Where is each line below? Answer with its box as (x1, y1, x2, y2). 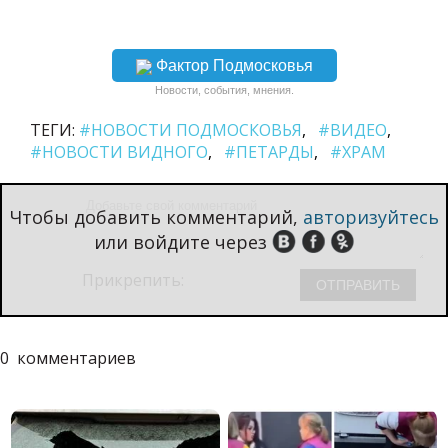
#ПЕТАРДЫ (224, 141, 314, 164)
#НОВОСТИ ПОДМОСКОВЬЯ (79, 119, 302, 142)
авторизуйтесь (302, 205, 439, 230)
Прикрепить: (82, 269, 188, 292)
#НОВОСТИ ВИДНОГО (30, 141, 208, 164)
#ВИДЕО (318, 119, 387, 142)
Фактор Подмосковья (155, 57, 313, 75)
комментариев (17, 347, 136, 370)
